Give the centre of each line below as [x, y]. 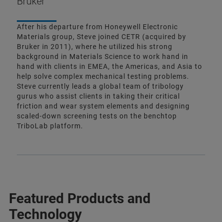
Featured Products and [80, 198]
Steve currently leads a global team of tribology [100, 86]
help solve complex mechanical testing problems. [103, 76]
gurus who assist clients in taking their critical [98, 96]
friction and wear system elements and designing [103, 106]
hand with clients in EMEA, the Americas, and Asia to [110, 66]
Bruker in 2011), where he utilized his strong [95, 46]
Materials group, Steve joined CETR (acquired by [102, 36]
